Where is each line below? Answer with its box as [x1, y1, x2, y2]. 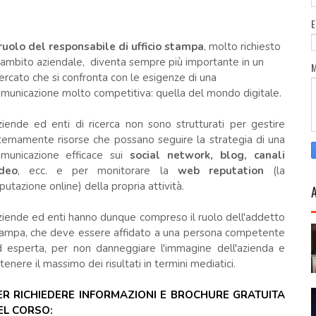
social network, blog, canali [130, 148, 286, 162]
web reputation [177, 164, 265, 178]
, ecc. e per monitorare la [17, 164, 178, 178]
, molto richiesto [203, 39, 281, 54]
